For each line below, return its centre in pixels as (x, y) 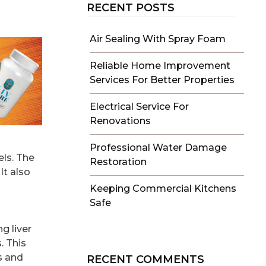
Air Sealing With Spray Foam (158, 39)
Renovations (120, 121)
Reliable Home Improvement (160, 65)
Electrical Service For (139, 106)
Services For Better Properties (162, 80)
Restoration (118, 161)
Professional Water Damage (158, 147)
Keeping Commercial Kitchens (163, 188)
